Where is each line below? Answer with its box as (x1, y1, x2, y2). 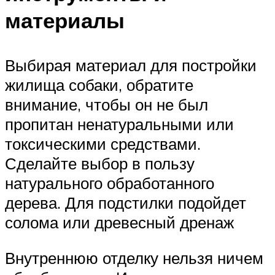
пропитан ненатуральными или (5, 114, 234, 134)
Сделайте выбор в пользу (5, 153, 195, 174)
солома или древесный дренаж (5, 212, 234, 233)
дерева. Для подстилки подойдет (5, 193, 246, 213)
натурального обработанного (5, 173, 214, 193)
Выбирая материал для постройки (5, 55, 257, 76)
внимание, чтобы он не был (5, 95, 208, 115)
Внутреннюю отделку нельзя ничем (5, 247, 263, 268)
